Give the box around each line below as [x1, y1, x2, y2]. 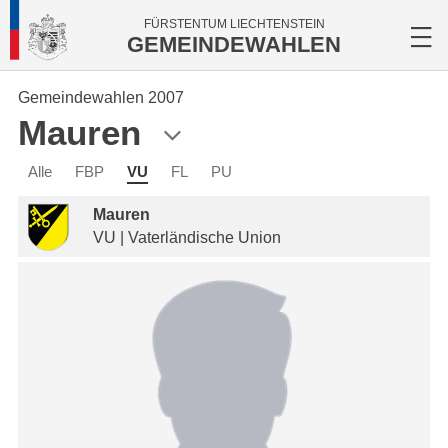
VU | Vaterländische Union [93, 229, 281, 246]
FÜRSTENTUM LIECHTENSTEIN [143, 17, 325, 31]
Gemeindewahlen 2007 [18, 89, 184, 106]
